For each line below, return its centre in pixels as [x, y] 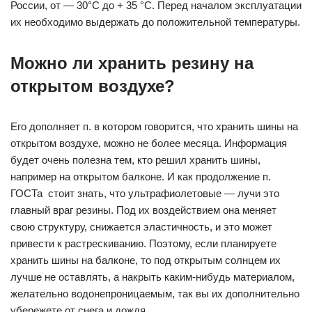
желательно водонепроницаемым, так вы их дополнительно [155, 294]
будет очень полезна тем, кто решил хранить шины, [135, 160]
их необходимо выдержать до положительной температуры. [155, 22]
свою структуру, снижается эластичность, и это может [141, 227]
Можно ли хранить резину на [132, 63]
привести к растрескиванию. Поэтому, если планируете [143, 244]
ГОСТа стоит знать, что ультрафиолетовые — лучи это [145, 194]
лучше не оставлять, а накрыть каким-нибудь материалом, [153, 277]
